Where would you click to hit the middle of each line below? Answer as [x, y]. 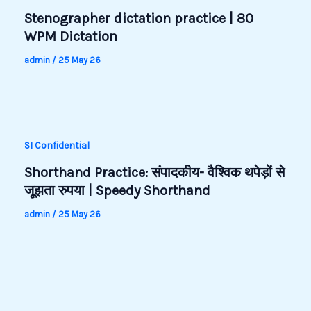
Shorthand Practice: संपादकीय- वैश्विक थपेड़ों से [154, 172]
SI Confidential [57, 146]
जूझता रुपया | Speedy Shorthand [117, 190]
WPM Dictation [70, 37]
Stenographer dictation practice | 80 [138, 19]
